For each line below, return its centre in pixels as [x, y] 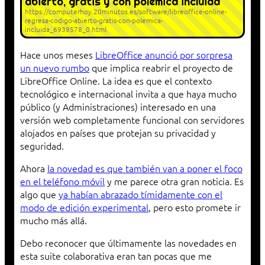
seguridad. [42, 146]
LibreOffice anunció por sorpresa [164, 55]
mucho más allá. [54, 220]
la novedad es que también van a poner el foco [145, 168]
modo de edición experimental [84, 207]
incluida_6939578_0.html [66, 29]
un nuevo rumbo [55, 68]
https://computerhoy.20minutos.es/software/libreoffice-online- [126, 12]
